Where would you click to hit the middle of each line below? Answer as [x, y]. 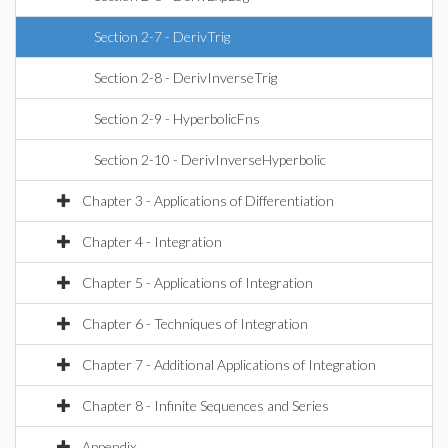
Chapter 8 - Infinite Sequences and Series [205, 405]
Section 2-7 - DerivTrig [162, 36]
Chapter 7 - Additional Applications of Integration [229, 364]
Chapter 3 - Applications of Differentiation [208, 200]
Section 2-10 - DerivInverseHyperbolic [210, 159]
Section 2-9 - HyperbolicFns [177, 118]
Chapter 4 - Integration [152, 241]
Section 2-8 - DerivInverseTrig [185, 77]
